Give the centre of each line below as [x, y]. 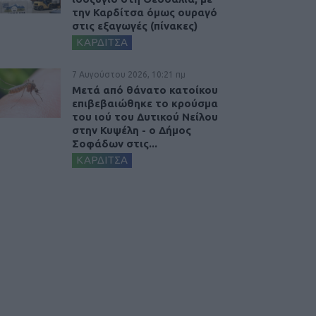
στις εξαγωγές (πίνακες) [135, 25]
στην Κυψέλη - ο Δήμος [132, 130]
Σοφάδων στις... [115, 143]
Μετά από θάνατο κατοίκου [145, 90]
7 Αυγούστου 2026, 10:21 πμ [129, 74]
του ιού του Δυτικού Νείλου [145, 116]
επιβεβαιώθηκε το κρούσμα [145, 103]
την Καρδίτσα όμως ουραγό [145, 12]
